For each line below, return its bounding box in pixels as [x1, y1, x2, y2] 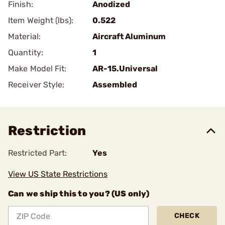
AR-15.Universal [92, 64, 158, 73]
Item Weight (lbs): [8, 16, 73, 25]
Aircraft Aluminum [92, 32, 166, 41]
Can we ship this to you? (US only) [8, 189, 149, 198]
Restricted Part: [8, 148, 67, 158]
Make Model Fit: [8, 64, 67, 73]
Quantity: [8, 48, 43, 57]
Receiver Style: [8, 80, 65, 89]
